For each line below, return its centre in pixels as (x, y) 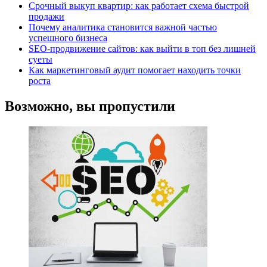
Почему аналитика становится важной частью (123, 27)
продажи (46, 16)
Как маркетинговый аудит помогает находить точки (135, 70)
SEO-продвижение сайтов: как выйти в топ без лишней (142, 48)
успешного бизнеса (68, 38)
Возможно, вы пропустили (90, 106)
